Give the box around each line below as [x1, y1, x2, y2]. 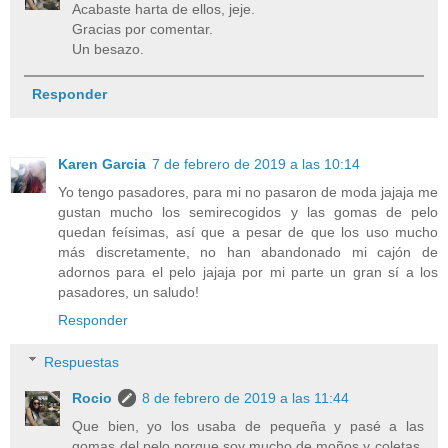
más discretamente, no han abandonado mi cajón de [58, 243, 438, 260]
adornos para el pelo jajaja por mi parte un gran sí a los [58, 263, 438, 280]
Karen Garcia [58, 155, 146, 172]
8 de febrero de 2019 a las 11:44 [142, 389, 350, 406]
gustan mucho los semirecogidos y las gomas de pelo [58, 203, 438, 220]
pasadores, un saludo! [58, 283, 199, 300]
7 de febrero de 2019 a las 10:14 [152, 155, 360, 172]
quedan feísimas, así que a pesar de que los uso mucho [58, 223, 438, 240]
